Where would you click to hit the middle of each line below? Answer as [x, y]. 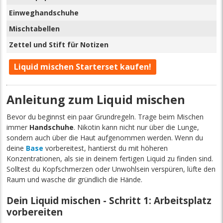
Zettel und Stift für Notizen [59, 44]
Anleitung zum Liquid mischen [96, 99]
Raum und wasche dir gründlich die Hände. [75, 179]
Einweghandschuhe [44, 12]
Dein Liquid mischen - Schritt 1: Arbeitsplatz [109, 200]
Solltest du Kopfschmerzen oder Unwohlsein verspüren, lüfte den [111, 169]
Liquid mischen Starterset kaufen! [83, 66]
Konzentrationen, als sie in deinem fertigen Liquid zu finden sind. [110, 158]
